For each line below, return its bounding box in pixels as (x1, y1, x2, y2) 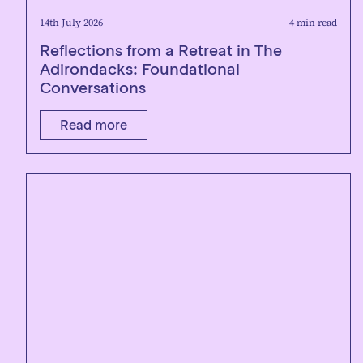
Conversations (40, 78, 146, 97)
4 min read (289, 16, 337, 29)
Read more (60, 117, 127, 133)
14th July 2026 (40, 16, 103, 29)
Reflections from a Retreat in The (40, 41, 282, 60)
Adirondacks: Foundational (40, 59, 240, 79)
